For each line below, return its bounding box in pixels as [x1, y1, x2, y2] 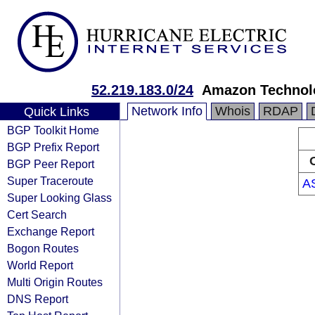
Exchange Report [7, 225, 94, 238]
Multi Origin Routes [7, 276, 103, 288]
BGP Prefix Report [7, 141, 99, 153]
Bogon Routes [7, 242, 79, 255]
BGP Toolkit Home [7, 124, 99, 136]
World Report [7, 259, 73, 271]
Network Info [131, 104, 202, 118]
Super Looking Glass [7, 191, 112, 204]
